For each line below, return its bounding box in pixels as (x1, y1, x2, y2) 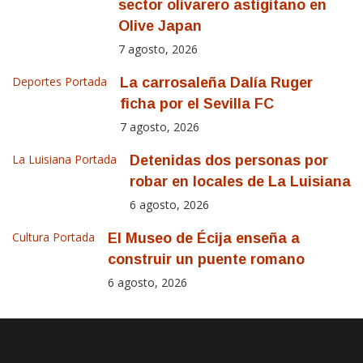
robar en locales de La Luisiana (130, 173, 351, 190)
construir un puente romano (108, 251, 305, 268)
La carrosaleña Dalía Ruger (120, 75, 313, 92)
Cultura (12, 229, 49, 246)
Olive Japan (118, 18, 202, 35)
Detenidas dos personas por (130, 152, 328, 169)
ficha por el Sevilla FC (120, 96, 274, 113)
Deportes (12, 74, 62, 90)
